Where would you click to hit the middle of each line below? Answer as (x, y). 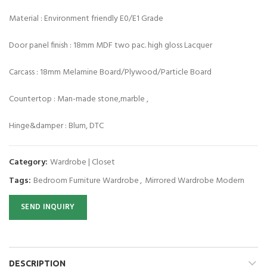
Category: (29, 162)
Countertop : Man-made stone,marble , (79, 99)
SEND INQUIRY (48, 207)
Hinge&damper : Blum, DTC (56, 126)
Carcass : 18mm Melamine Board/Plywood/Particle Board (110, 72)
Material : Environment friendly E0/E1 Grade (86, 19)
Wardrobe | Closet (83, 162)
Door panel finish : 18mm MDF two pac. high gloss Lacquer (111, 46)
